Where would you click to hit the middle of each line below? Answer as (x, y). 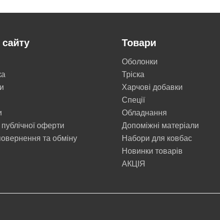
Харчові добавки (152, 87)
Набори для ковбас (157, 138)
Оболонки (139, 62)
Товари (139, 43)
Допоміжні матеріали (160, 125)
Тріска (133, 74)
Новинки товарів (152, 151)
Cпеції (133, 100)
